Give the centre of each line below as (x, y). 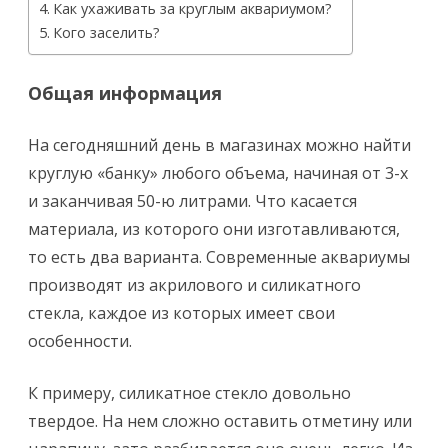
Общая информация (125, 93)
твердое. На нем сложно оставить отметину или (220, 421)
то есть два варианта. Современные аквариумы (219, 257)
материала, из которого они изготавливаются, (214, 229)
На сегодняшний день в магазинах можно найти (219, 145)
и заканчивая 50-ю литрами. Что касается (192, 201)
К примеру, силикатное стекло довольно (189, 393)
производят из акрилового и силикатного (194, 285)
